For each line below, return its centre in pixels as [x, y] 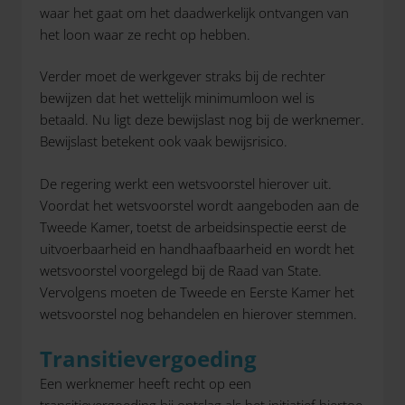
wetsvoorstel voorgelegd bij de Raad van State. [181, 270]
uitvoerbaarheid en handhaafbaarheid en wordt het [197, 248]
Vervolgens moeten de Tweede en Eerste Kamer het [197, 292]
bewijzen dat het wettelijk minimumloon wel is [177, 98]
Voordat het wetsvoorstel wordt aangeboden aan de [199, 205]
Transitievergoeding [148, 358]
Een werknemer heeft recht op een [146, 383]
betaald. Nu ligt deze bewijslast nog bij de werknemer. [202, 119]
